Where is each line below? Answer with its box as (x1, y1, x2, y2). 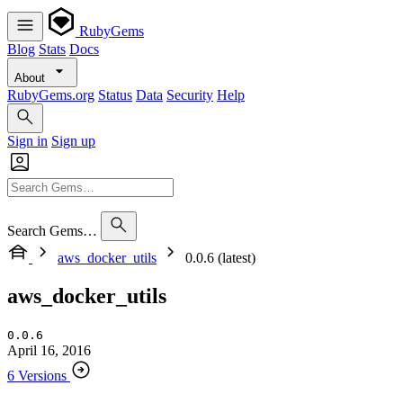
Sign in (7, 133, 48, 148)
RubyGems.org (7, 87, 94, 103)
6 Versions (7, 367, 67, 383)
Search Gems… (7, 223, 97, 238)
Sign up (51, 133, 95, 148)
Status (98, 87, 132, 103)
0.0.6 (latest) (185, 250, 255, 265)
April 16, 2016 (7, 342, 91, 358)
